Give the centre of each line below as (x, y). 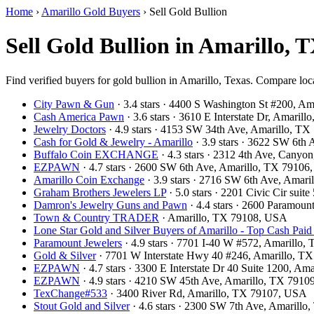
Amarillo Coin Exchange (89, 179)
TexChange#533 (70, 293)
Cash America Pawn (79, 116)
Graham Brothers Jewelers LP (100, 192)
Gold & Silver (65, 255)
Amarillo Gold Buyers (91, 12)
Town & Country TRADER (96, 217)
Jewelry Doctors (70, 129)
